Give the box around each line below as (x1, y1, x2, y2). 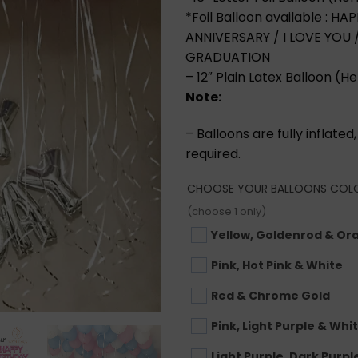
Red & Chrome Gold (210, 287, 330, 304)
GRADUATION (185, 48, 270, 66)
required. (185, 144, 241, 163)
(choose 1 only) (186, 203, 266, 219)
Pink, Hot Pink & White (210, 257, 343, 273)
